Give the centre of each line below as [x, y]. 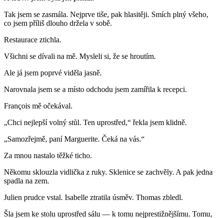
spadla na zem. [27, 181]
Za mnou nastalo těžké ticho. [48, 156]
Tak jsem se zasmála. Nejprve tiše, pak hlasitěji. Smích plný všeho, [106, 15]
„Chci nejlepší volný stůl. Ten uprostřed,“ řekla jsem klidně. [95, 123]
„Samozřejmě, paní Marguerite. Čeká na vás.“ [74, 139]
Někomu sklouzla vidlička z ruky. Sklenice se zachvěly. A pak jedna [108, 172]
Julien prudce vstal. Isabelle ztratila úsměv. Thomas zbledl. [93, 198]
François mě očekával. [38, 106]
